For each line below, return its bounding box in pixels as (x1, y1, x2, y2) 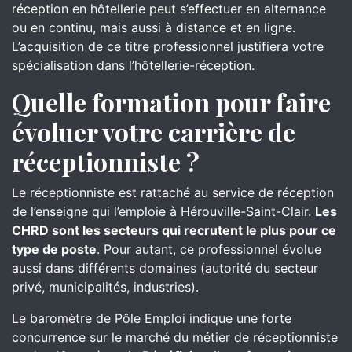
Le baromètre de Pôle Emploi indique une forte (12, 310, 291, 326)
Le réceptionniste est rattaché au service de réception (12, 185, 334, 200)
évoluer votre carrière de (12, 115, 295, 148)
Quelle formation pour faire (12, 85, 331, 119)
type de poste (12, 241, 97, 257)
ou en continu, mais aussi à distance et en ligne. (12, 20, 295, 35)
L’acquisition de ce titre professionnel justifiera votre (12, 38, 324, 54)
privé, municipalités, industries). (12, 279, 199, 295)
